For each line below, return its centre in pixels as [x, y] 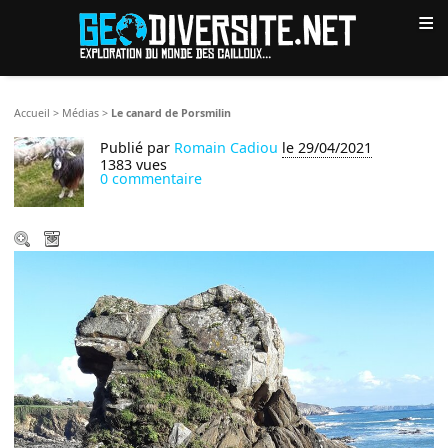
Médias [81, 112]
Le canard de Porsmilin [171, 112]
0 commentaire [151, 178]
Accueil [32, 112]
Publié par [137, 147]
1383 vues [134, 164]
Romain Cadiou [226, 147]
